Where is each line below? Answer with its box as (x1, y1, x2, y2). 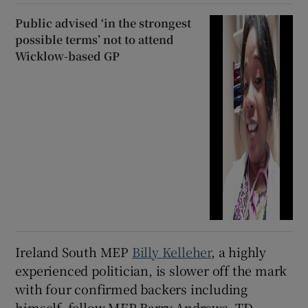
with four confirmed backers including (15, 280, 248, 298)
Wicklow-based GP (15, 47, 120, 64)
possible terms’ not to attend (15, 31, 175, 47)
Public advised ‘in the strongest (15, 14, 192, 31)
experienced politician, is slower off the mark (15, 261, 287, 280)
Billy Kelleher (131, 243, 212, 261)
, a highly (211, 243, 267, 261)
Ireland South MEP (15, 243, 132, 261)
